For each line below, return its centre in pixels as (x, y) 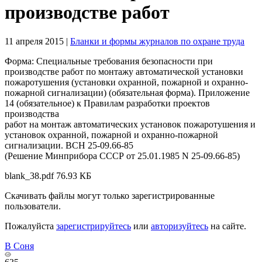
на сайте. (227, 226)
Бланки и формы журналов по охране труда (157, 41)
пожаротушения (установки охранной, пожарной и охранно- (126, 82)
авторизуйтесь (180, 226)
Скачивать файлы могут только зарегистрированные (110, 195)
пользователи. (33, 206)
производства (32, 113)
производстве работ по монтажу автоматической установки (124, 71)
